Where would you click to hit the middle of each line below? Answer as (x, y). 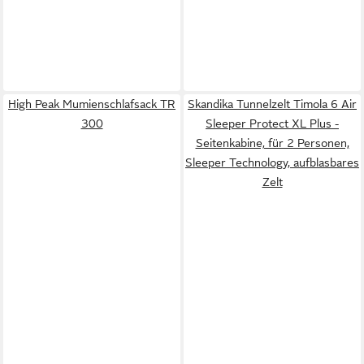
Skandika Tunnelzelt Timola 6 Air (272, 104)
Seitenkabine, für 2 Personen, (272, 143)
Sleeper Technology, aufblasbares (272, 162)
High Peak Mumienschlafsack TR (92, 104)
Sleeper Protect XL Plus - (272, 123)
